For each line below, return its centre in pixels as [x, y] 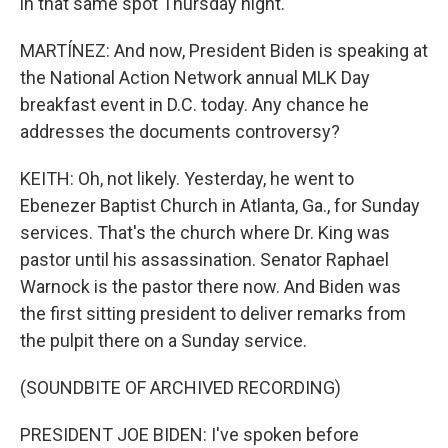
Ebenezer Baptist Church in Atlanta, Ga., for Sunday [220, 205]
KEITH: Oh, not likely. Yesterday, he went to [187, 178]
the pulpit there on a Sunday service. [163, 340]
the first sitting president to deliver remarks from [213, 313]
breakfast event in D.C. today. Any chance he [194, 104]
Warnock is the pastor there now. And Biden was [210, 286]
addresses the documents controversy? [180, 131]
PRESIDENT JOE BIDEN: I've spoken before [189, 434]
